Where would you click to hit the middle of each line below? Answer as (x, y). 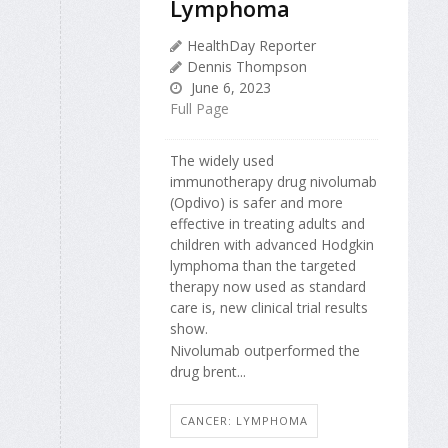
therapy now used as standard (268, 286)
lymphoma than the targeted (263, 265)
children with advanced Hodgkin (272, 244)
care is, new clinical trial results (269, 307)
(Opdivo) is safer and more (256, 202)
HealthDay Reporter (251, 45)
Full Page (199, 108)
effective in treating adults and (267, 223)
